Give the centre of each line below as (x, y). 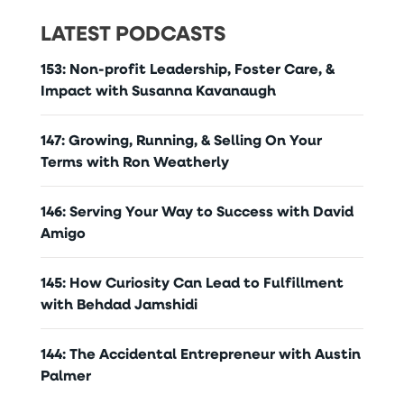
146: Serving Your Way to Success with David (197, 211)
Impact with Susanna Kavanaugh (158, 90)
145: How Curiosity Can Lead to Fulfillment (192, 282)
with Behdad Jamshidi (119, 303)
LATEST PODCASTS (133, 32)
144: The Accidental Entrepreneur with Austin (200, 353)
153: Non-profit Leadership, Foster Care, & (187, 68)
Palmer (65, 375)
